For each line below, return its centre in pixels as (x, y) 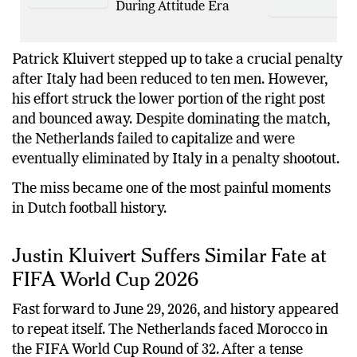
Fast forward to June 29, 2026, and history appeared (175, 332)
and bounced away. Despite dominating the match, (171, 141)
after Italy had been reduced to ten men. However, (170, 101)
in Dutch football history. (89, 231)
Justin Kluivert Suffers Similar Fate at (169, 277)
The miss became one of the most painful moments (171, 211)
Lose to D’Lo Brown (171, 11)
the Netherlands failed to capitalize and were (153, 161)
